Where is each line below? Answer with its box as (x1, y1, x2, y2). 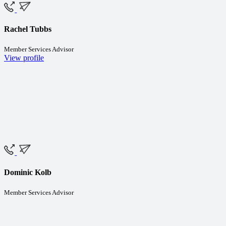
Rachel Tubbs (4, 25, 51, 34)
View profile (4, 53, 44, 63)
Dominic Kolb (4, 167, 51, 177)
